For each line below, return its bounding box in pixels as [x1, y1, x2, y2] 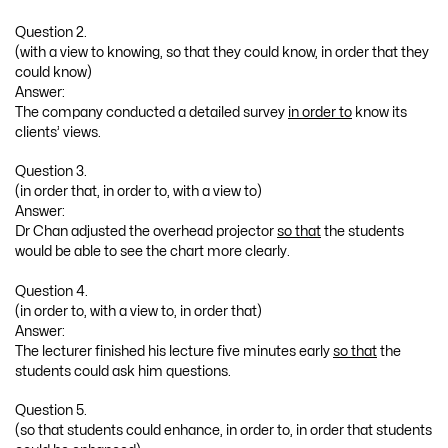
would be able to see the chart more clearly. [15, 245, 290, 259]
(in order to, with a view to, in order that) [15, 304, 262, 318]
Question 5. [15, 404, 87, 418]
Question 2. [15, 25, 87, 39]
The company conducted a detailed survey [15, 105, 288, 119]
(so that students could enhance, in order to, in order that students [15, 424, 432, 438]
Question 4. [15, 284, 88, 298]
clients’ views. [15, 125, 101, 139]
